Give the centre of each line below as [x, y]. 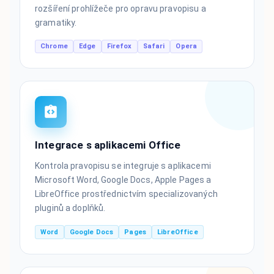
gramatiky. [56, 22]
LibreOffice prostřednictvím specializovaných [126, 194]
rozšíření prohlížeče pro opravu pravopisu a [120, 8]
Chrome [54, 46]
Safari [154, 46]
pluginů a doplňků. [70, 208]
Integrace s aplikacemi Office [108, 145]
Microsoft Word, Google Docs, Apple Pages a [123, 180]
